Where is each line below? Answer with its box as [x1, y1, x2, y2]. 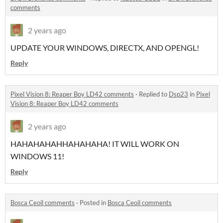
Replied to [139, 90, 169, 99]
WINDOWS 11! [10, 151, 64, 161]
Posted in [80, 199, 108, 207]
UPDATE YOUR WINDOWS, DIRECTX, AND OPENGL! [10, 43, 199, 53]
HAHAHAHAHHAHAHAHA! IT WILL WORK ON [10, 139, 179, 149]
